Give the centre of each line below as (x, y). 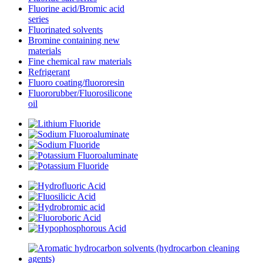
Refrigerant (49, 72)
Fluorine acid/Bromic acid (76, 9)
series (38, 19)
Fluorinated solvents (65, 30)
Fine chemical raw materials (80, 62)
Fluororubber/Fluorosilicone (80, 93)
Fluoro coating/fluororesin (76, 83)
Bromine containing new (74, 41)
